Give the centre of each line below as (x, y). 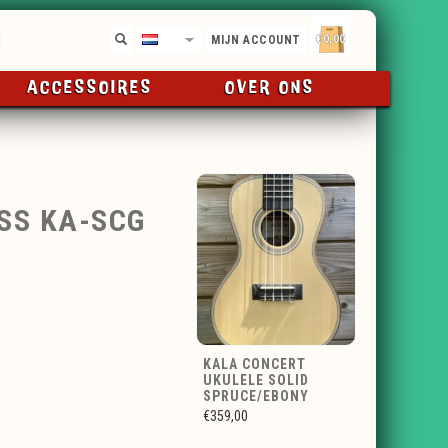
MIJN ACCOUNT (256, 40)
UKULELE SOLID (256, 380)
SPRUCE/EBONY (256, 396)
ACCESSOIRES (90, 88)
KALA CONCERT (254, 364)
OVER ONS (269, 88)
